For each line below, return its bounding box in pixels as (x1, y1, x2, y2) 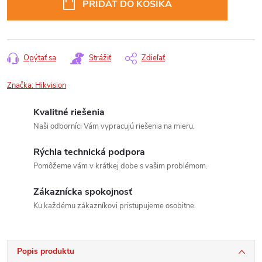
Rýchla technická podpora (33, 146, 145, 158)
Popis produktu (17, 246, 74, 257)
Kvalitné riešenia (33, 106, 105, 119)
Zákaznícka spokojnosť (33, 185, 132, 198)
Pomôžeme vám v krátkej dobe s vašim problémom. (33, 161, 208, 171)
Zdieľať (142, 53, 165, 63)
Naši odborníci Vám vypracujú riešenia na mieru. (33, 121, 195, 132)
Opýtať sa (23, 53, 56, 63)
